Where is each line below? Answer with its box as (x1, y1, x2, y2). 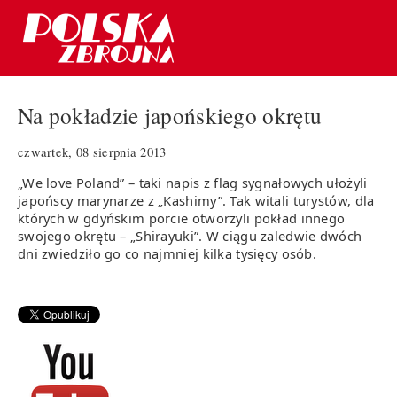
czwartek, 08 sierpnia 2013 (18, 143, 167, 160)
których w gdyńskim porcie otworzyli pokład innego (18, 208, 346, 227)
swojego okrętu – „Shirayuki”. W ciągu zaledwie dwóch (18, 226, 362, 245)
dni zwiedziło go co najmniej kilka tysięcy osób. (18, 244, 317, 262)
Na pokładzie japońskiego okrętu (18, 100, 323, 131)
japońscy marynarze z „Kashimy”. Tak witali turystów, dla (18, 191, 375, 209)
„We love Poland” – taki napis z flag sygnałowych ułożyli (18, 173, 368, 191)
